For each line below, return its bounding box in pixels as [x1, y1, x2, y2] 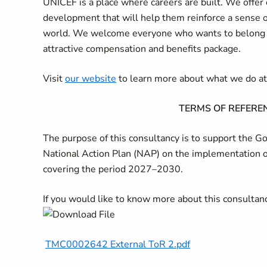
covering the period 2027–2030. [43, 163, 183, 176]
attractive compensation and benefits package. [43, 42, 241, 55]
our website [65, 72, 116, 85]
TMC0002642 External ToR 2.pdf [45, 238, 190, 251]
